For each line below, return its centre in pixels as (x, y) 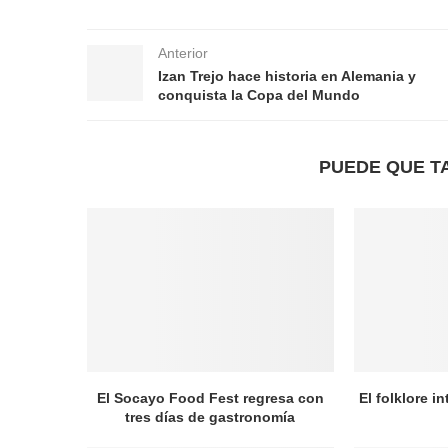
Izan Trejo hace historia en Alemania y (287, 75)
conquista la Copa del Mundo (259, 94)
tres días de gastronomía (210, 417)
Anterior (183, 52)
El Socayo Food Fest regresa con (210, 398)
